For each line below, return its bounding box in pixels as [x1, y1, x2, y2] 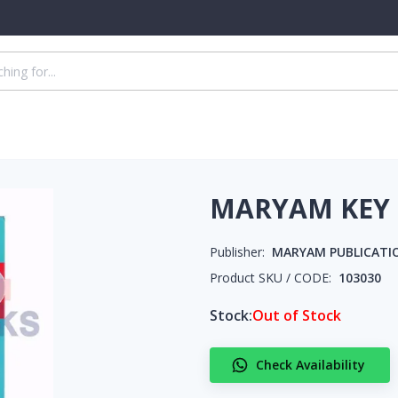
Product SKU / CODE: [210, 269, 331, 286]
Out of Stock [252, 306, 341, 325]
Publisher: [210, 243, 265, 260]
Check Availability [256, 356, 365, 373]
